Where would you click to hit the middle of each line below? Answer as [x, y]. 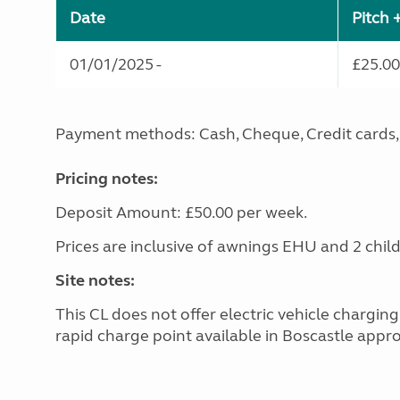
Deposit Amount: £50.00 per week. [181, 212]
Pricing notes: [107, 179]
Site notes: [95, 280]
